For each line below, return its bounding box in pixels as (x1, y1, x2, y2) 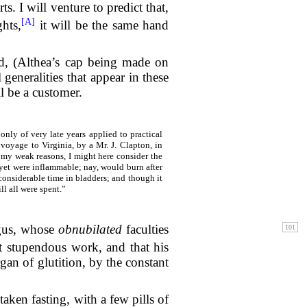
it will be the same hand (35, 18, 169, 33)
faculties (122, 221, 169, 236)
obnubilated (58, 221, 123, 236)
